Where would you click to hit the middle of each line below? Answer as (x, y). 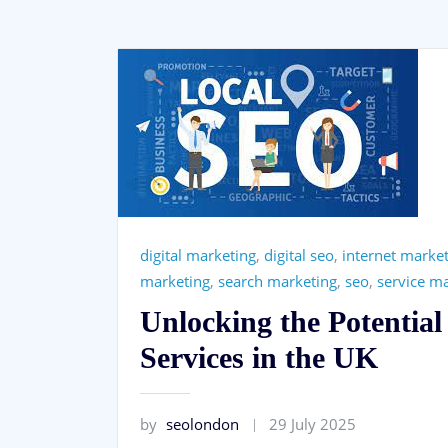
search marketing (277, 281)
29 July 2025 (313, 423)
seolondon (202, 423)
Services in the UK (259, 357)
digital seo (299, 255)
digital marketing (198, 255)
